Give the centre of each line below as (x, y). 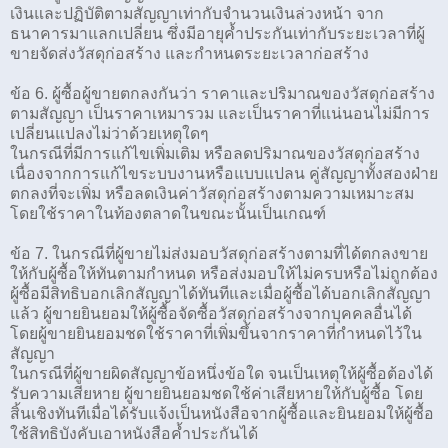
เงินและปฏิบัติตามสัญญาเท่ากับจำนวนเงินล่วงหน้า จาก (197, 13)
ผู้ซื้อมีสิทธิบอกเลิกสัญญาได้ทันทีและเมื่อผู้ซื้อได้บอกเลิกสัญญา (220, 293)
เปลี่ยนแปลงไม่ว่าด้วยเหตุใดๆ (109, 133)
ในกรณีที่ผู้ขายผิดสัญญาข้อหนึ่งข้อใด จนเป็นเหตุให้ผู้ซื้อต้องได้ (221, 373)
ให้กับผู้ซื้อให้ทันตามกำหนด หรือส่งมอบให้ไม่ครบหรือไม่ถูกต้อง (224, 273)
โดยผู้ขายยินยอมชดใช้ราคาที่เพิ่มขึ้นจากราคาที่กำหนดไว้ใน (216, 333)
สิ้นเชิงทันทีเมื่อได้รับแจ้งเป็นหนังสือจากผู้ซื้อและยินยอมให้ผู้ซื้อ (222, 413)
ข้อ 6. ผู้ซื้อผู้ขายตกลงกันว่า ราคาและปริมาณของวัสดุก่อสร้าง (222, 93)
